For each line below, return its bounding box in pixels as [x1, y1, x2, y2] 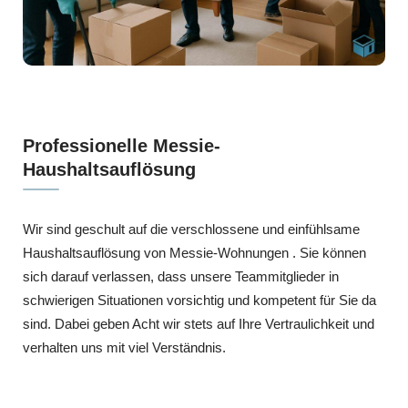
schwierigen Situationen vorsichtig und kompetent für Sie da [23, 291, 376, 308]
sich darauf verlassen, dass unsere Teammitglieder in [23, 268, 339, 284]
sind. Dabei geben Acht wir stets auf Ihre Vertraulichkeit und [23, 315, 374, 331]
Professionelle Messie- [23, 135, 220, 156]
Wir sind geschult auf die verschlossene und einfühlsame [23, 220, 360, 237]
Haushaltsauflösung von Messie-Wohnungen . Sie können [23, 244, 366, 260]
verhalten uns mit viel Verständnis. [23, 339, 226, 355]
